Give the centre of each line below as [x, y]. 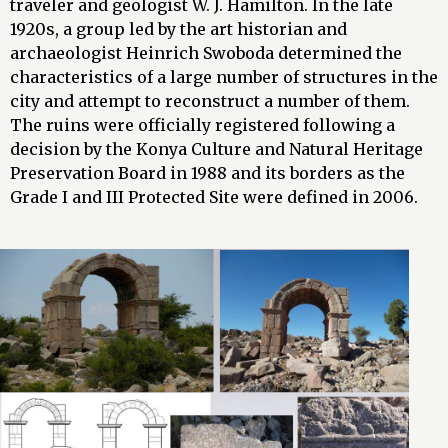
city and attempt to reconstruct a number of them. [210, 101]
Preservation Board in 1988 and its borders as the [207, 173]
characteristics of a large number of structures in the [224, 77]
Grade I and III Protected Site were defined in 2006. [214, 197]
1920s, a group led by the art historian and [178, 29]
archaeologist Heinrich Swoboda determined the [206, 53]
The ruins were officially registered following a [202, 125]
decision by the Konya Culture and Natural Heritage [216, 149]
